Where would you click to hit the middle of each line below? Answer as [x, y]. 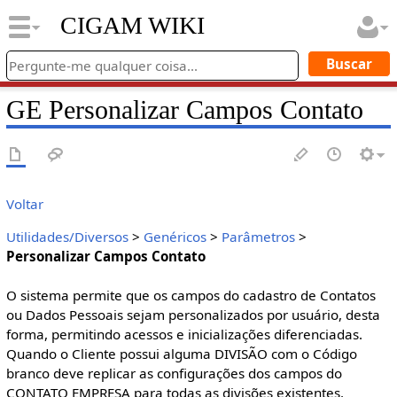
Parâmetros [258, 237]
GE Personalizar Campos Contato [184, 109]
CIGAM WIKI [132, 26]
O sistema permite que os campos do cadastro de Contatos [191, 296]
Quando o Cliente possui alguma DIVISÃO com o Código [181, 354]
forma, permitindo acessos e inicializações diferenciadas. [184, 335]
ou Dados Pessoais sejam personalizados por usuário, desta [193, 315]
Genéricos [175, 237]
